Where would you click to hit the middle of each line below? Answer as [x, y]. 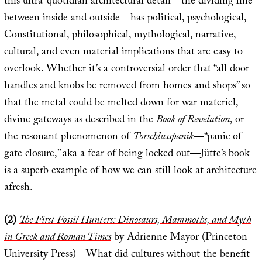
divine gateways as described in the [80, 121]
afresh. [18, 189]
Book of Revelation [193, 121]
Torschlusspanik [163, 138]
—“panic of [217, 138]
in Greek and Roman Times [57, 239]
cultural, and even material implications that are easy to [123, 53]
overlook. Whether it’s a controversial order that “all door [126, 70]
